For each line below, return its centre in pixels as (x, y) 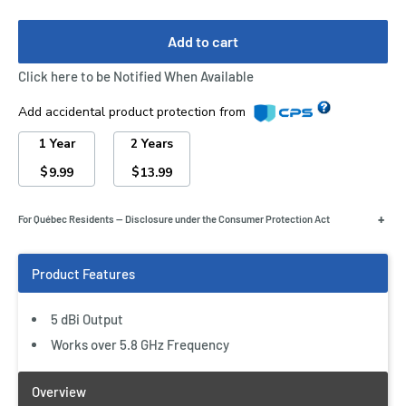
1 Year (57, 144)
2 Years (152, 144)
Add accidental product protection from (134, 112)
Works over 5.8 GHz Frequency (140, 344)
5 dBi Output (87, 319)
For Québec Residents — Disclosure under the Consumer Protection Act (174, 219)
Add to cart (203, 41)
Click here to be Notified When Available (136, 76)
